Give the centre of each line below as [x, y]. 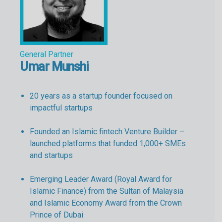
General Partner [47, 55]
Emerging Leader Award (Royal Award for [101, 179]
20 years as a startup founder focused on [101, 96]
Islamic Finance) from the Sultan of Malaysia [107, 191]
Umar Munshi [54, 67]
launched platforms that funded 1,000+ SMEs [108, 144]
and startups [51, 156]
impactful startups [61, 108]
